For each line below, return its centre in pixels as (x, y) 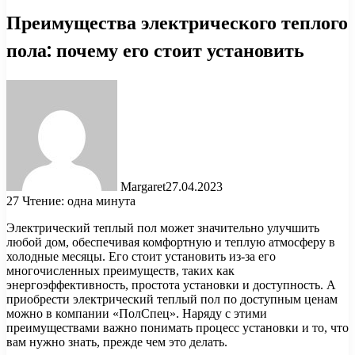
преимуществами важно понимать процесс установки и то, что (177, 327)
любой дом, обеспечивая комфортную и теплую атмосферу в (171, 242)
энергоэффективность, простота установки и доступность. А (171, 284)
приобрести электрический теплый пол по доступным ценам (172, 299)
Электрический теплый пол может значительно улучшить (163, 227)
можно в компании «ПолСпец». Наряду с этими (137, 313)
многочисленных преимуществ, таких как (120, 270)
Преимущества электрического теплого (177, 22)
